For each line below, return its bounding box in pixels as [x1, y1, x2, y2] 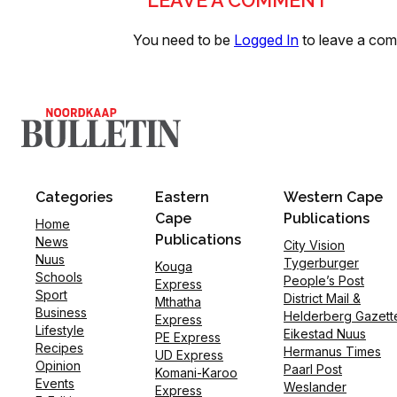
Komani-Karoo [155, 365, 237, 381]
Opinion [35, 358, 81, 374]
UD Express [155, 347, 223, 363]
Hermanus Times [284, 344, 381, 360]
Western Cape [284, 189, 383, 206]
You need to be [133, 31, 234, 50]
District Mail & [284, 291, 361, 307]
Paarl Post [284, 362, 342, 378]
